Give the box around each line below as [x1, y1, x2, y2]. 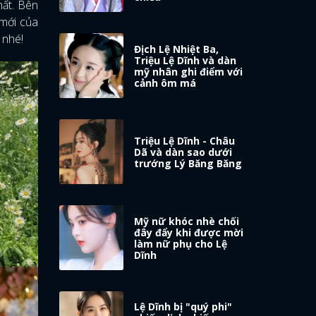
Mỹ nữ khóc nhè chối [134, 214, 240, 228]
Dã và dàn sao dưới [134, 145, 233, 159]
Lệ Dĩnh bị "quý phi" [134, 300, 233, 314]
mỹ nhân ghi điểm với [134, 64, 243, 78]
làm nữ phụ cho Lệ [134, 236, 228, 250]
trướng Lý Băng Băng [134, 156, 243, 170]
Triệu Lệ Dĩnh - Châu [134, 133, 236, 147]
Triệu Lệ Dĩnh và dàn [134, 53, 237, 67]
